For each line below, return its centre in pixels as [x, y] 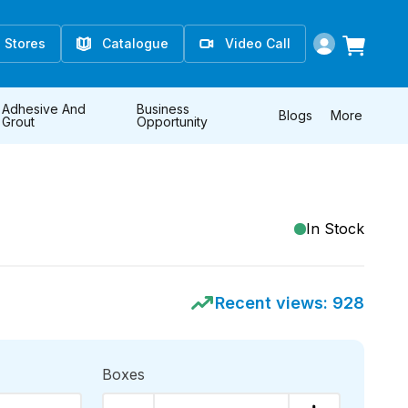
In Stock [335, 229]
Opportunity [173, 122]
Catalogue [135, 43]
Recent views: [274, 303]
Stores [25, 43]
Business [163, 109]
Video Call [258, 43]
